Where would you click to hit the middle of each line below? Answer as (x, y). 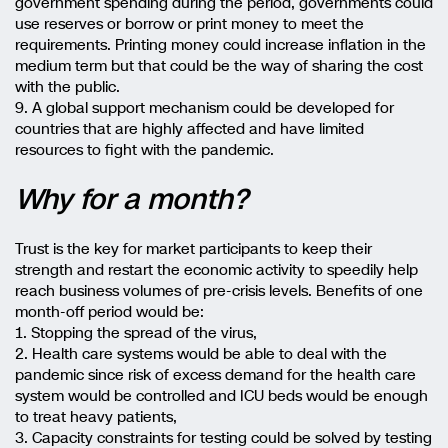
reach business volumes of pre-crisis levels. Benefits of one (219, 290)
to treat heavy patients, (96, 416)
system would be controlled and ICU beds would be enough (221, 395)
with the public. (67, 86)
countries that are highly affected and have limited (189, 128)
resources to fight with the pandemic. (144, 149)
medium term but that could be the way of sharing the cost (219, 65)
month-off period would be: (109, 311)
